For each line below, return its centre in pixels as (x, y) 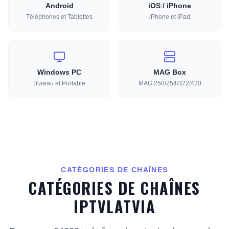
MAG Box (170, 72)
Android (59, 6)
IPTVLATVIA (114, 206)
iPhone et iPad (170, 17)
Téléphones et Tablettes (59, 17)
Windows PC (59, 72)
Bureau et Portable (59, 83)
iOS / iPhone (170, 6)
